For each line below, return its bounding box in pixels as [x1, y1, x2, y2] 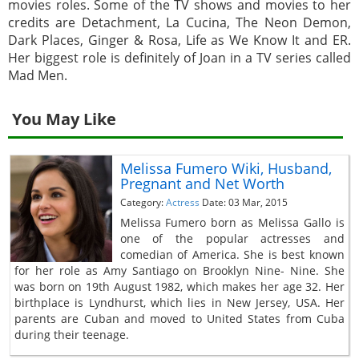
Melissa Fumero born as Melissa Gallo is [119, 214, 345, 230]
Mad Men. [8, 66, 67, 84]
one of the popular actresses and [119, 230, 345, 246]
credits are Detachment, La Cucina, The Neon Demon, [8, 13, 351, 31]
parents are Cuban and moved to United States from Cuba [14, 310, 345, 326]
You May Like [12, 107, 116, 130]
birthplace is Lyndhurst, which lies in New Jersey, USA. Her [14, 294, 345, 310]
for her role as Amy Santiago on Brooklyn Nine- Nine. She [14, 262, 345, 278]
